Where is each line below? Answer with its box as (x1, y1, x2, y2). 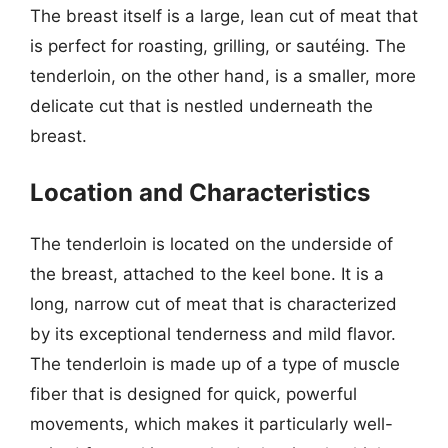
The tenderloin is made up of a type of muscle (30, 354, 400, 374)
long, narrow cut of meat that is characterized (30, 294, 397, 314)
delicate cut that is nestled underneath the (30, 95, 373, 116)
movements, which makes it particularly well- (30, 414, 393, 434)
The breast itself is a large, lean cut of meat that (30, 5, 418, 26)
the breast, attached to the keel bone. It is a (30, 264, 384, 284)
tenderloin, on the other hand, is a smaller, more (30, 65, 416, 86)
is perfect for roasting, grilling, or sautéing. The (30, 35, 406, 56)
